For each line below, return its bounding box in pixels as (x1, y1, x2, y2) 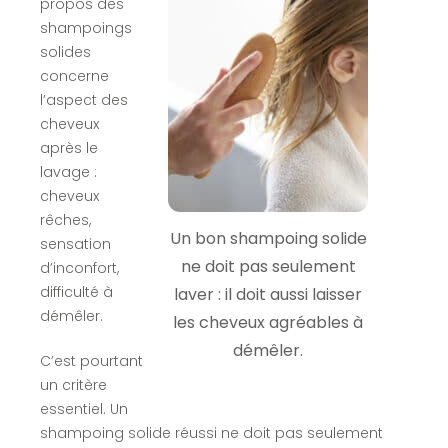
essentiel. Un (39, 398, 128, 419)
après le (39, 137, 98, 158)
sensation (39, 233, 111, 254)
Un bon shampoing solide (169, 226, 367, 250)
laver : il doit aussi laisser (174, 282, 363, 306)
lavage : (39, 161, 97, 182)
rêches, (39, 209, 91, 230)
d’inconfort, (39, 257, 119, 278)
